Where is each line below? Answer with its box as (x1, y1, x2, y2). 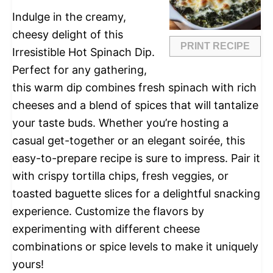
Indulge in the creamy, (12, 10, 126, 24)
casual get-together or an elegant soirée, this (12, 134, 245, 147)
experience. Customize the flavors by (12, 205, 204, 218)
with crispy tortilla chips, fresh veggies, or (12, 169, 229, 183)
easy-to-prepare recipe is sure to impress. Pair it (12, 152, 260, 165)
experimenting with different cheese (12, 222, 200, 236)
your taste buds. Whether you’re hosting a (12, 116, 229, 130)
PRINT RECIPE (180, 41, 250, 52)
